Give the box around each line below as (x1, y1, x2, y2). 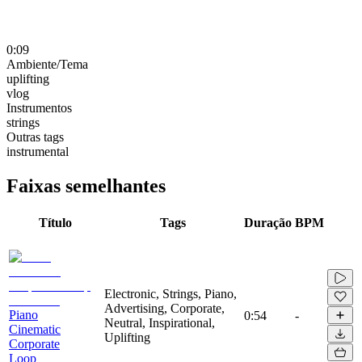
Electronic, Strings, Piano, (104, 286, 237, 301)
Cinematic (9, 322, 61, 336)
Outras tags (6, 129, 64, 144)
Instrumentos (6, 100, 72, 115)
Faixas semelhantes (6, 175, 166, 196)
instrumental (6, 144, 69, 158)
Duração (244, 215, 292, 229)
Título (38, 215, 72, 229)
